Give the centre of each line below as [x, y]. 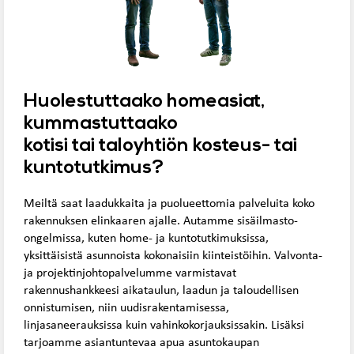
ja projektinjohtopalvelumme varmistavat [130, 274]
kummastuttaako [101, 124]
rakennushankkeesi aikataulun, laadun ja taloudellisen [161, 291]
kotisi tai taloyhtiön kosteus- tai [160, 147]
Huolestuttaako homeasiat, [144, 102]
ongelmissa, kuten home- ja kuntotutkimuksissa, [148, 239]
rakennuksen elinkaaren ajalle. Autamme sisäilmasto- [161, 222]
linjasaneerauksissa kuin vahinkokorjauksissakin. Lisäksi [164, 326]
